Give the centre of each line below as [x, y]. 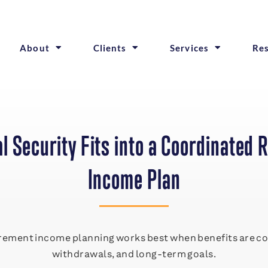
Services [189, 48]
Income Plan [134, 179]
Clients [110, 48]
